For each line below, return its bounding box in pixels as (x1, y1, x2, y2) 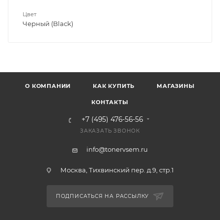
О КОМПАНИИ (25, 82, 71, 90)
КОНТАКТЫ (91, 99, 129, 106)
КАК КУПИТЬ (93, 82, 135, 90)
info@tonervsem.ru (86, 145, 148, 154)
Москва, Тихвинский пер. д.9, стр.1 (60, 166, 174, 174)
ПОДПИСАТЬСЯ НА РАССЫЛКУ (55, 193, 151, 200)
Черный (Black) (23, 19, 73, 27)
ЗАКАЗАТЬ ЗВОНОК (80, 128, 140, 135)
